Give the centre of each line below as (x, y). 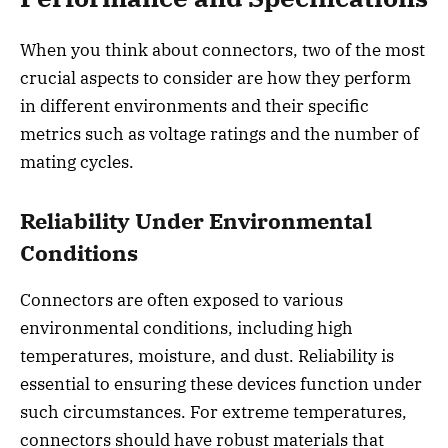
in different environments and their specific (194, 105)
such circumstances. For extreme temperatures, (213, 411)
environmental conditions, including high (186, 327)
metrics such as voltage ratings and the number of (219, 133)
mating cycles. (77, 161)
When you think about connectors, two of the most (222, 49)
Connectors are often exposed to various (181, 299)
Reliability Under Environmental (196, 221)
